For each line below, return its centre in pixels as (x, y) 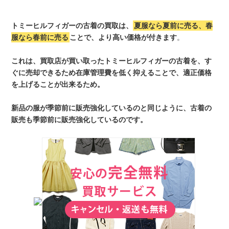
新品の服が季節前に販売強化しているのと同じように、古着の (112, 108)
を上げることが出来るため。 (58, 85)
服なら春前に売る (40, 38)
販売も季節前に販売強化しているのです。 (79, 120)
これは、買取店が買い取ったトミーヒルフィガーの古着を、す (112, 61)
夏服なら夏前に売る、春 (174, 26)
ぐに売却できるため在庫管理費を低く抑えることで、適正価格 (112, 73)
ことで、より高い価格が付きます (123, 38)
